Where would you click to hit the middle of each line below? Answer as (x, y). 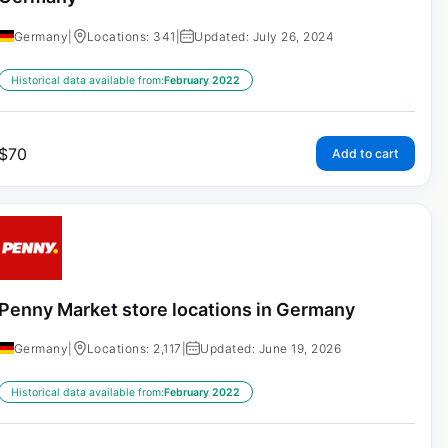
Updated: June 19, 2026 (271, 349)
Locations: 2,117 (134, 349)
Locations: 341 (131, 36)
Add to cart (365, 153)
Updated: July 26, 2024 (264, 36)
